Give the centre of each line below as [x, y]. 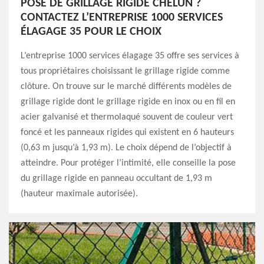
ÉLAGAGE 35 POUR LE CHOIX [91, 32]
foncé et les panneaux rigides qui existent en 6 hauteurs [127, 133]
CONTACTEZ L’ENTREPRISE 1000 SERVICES [122, 17]
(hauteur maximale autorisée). [79, 194]
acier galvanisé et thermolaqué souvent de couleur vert [127, 118]
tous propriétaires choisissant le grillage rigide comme [125, 72]
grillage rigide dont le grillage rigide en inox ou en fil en [128, 102]
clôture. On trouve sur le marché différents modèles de [126, 87]
